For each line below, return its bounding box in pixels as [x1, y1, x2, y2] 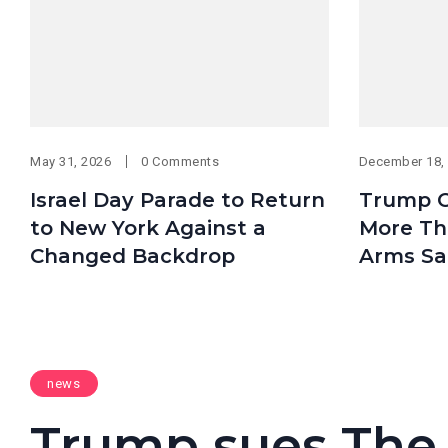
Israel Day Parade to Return [30, 187, 325, 212]
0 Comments [141, 153, 220, 169]
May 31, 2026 [30, 153, 112, 169]
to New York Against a [30, 215, 266, 240]
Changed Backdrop [30, 243, 235, 268]
